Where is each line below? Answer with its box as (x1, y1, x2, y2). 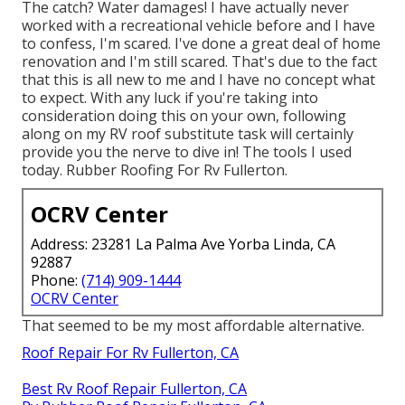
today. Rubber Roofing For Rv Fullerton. (22, 159, 287, 180)
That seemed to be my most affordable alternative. (22, 315, 364, 335)
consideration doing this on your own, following (22, 105, 346, 126)
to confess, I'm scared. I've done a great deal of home (22, 33, 381, 53)
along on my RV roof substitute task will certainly (22, 123, 353, 144)
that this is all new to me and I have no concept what (22, 69, 375, 89)
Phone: (31, 269, 81, 290)
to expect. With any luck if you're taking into (22, 87, 318, 108)
